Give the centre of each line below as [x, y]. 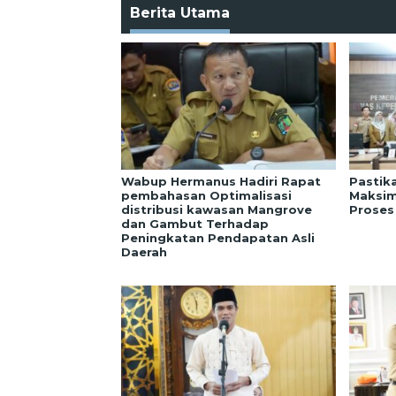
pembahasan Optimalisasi [206, 196]
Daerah [144, 252]
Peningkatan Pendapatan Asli [218, 238]
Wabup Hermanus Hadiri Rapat [221, 182]
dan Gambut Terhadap [195, 224]
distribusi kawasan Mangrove [217, 210]
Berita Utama [180, 12]
